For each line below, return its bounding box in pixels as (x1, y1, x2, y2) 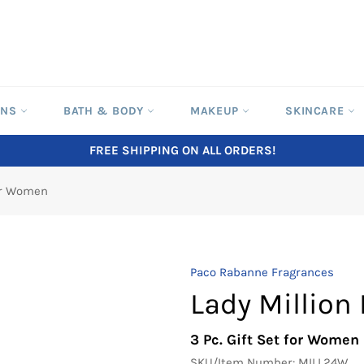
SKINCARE (285, 104, 348, 118)
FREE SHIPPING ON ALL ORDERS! (89, 143, 275, 158)
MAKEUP (190, 104, 243, 118)
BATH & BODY (63, 104, 148, 118)
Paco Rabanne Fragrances (190, 265, 334, 279)
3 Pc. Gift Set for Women (190, 330, 359, 349)
